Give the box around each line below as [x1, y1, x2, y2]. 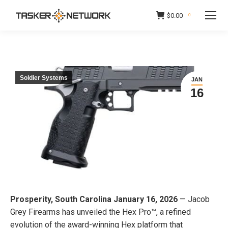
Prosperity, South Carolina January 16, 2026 [10, 194, 178, 204]
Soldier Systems [20, 74, 68, 81]
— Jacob [178, 194, 210, 204]
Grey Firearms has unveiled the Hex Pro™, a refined [10, 207, 191, 217]
